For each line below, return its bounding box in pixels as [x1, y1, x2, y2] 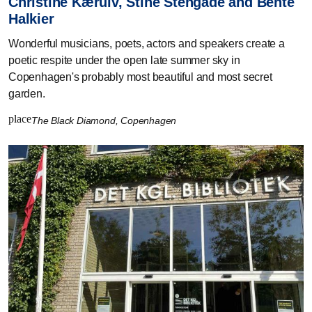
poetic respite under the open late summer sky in [8, 54, 240, 66]
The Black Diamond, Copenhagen [31, 114, 179, 126]
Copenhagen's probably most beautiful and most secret [8, 70, 272, 83]
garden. [8, 87, 45, 100]
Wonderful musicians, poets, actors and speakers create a [8, 37, 285, 49]
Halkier [8, 10, 54, 26]
